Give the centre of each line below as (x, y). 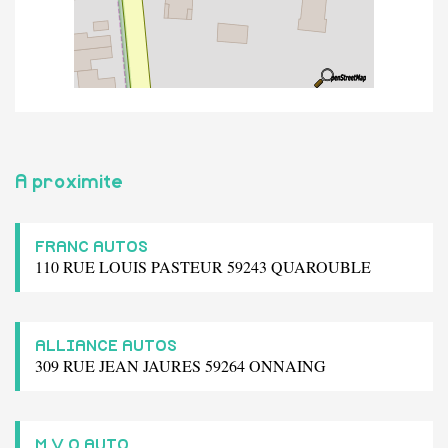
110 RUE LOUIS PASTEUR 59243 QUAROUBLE (203, 266)
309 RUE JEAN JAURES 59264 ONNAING (180, 365)
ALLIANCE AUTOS (106, 345)
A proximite (69, 182)
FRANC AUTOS (91, 246)
